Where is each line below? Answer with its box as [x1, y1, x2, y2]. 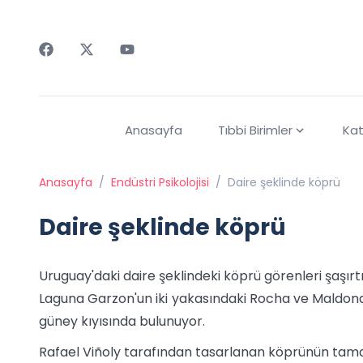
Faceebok [38, 56, 102, 75]
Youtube [119, 56, 172, 75]
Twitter [79, 56, 125, 75]
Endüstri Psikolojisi [111, 174, 209, 191]
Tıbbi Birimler [217, 122, 293, 139]
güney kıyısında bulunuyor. [39, 312, 205, 331]
